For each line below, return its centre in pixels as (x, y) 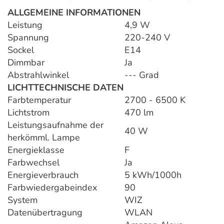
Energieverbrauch (43, 175)
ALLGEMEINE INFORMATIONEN (74, 12)
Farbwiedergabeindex (52, 187)
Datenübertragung (45, 212)
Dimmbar (26, 62)
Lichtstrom (28, 112)
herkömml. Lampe (44, 137)
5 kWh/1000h (153, 175)
